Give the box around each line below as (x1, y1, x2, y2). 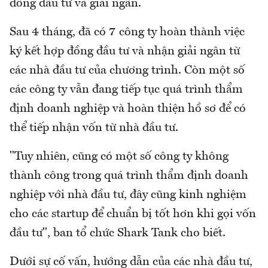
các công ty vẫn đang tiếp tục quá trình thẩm (10, 84, 243, 96)
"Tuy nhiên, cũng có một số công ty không (10, 151, 229, 163)
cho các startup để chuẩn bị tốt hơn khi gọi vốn (10, 208, 256, 221)
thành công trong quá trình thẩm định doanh (10, 170, 248, 182)
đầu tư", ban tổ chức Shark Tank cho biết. (10, 227, 226, 240)
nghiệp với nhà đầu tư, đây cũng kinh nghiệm (10, 189, 246, 202)
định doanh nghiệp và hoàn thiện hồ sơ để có (10, 103, 246, 115)
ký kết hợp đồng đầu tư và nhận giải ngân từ (10, 45, 240, 58)
